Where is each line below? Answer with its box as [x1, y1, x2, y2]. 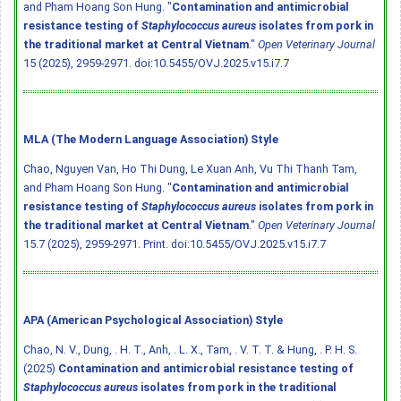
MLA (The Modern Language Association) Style [23, 132, 278, 146]
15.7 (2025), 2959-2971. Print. [23, 236, 171, 251]
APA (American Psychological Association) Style [23, 312, 283, 327]
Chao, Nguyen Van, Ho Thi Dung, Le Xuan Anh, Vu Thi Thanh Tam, [23, 161, 357, 175]
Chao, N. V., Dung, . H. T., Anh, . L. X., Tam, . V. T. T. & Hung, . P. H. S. [23, 342, 357, 356]
